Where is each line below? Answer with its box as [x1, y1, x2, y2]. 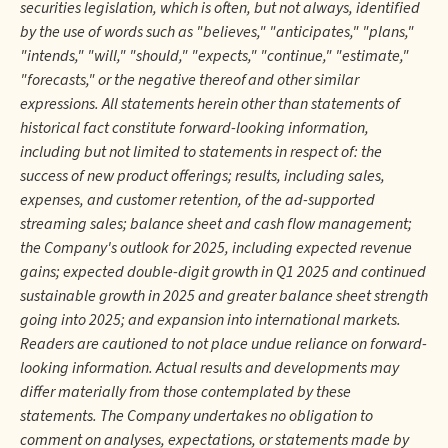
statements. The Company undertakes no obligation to [20, 405, 373, 427]
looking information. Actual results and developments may [20, 357, 399, 379]
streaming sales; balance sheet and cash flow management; [20, 213, 412, 235]
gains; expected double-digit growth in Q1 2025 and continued [20, 261, 426, 283]
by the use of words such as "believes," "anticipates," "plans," [20, 21, 414, 43]
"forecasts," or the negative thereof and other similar [20, 69, 359, 91]
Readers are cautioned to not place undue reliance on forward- [20, 333, 427, 355]
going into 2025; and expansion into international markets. [20, 309, 401, 331]
